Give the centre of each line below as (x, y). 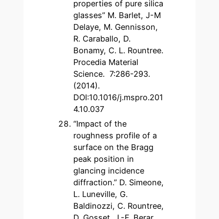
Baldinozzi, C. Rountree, (119, 206)
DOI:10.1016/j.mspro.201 (119, 97)
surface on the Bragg (114, 147)
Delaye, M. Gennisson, (116, 27)
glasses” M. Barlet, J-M (117, 15)
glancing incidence (109, 171)
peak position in (104, 159)
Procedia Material (106, 62)
